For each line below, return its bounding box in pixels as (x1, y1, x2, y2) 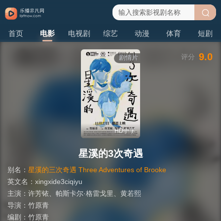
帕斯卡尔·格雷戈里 (56, 189, 113, 197)
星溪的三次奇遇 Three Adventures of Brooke (28, 166, 166, 174)
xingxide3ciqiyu (35, 178, 82, 185)
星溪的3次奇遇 (78, 148, 143, 159)
